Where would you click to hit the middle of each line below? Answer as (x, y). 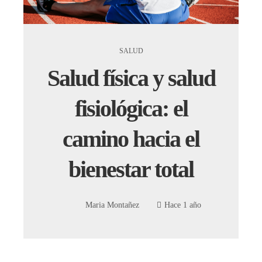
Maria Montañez (112, 205)
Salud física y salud (131, 78)
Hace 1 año (183, 205)
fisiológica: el (131, 108)
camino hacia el (131, 139)
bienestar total (131, 169)
